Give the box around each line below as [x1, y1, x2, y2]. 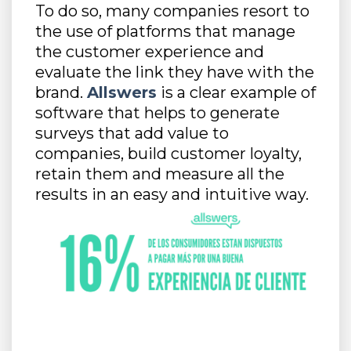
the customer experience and [35, 42, 264, 61]
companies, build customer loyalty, [35, 144, 302, 163]
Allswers [87, 83, 157, 102]
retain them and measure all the [35, 165, 284, 183]
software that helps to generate [35, 103, 280, 122]
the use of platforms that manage [35, 22, 295, 41]
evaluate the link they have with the [35, 63, 314, 81]
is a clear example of [157, 83, 316, 102]
